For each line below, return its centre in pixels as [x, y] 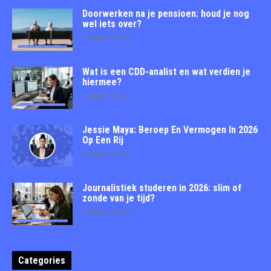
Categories [42, 260]
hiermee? [102, 82]
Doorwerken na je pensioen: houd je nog [166, 13]
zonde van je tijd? [119, 198]
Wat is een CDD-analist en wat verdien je [166, 71]
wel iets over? [112, 24]
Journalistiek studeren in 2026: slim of [162, 188]
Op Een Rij [103, 140]
